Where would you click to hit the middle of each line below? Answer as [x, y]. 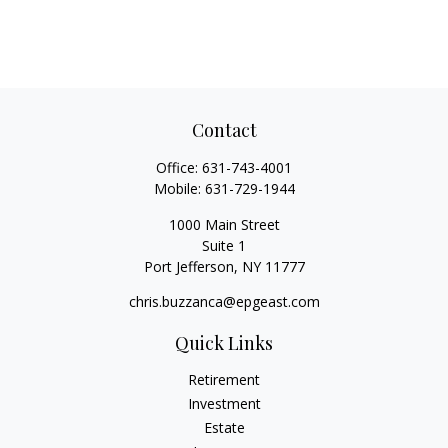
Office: [179, 167]
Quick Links [224, 343]
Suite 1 [224, 245]
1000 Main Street [224, 224]
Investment [224, 403]
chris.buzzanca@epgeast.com [224, 301]
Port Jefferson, [190, 266]
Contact [224, 130]
